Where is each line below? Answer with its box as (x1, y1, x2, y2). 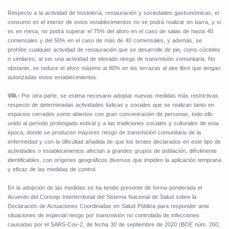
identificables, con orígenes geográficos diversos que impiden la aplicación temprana (8, 157, 221, 164)
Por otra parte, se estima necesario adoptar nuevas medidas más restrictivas (21, 93, 218, 99)
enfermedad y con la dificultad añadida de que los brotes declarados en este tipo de (8, 139, 221, 145)
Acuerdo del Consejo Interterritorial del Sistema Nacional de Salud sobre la (8, 194, 196, 200)
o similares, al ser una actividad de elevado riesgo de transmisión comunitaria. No (8, 56, 215, 62)
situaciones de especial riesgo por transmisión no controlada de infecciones (8, 212, 199, 219)
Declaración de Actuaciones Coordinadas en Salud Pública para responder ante (8, 203, 209, 210)
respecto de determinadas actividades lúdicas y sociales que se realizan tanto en (8, 102, 214, 108)
